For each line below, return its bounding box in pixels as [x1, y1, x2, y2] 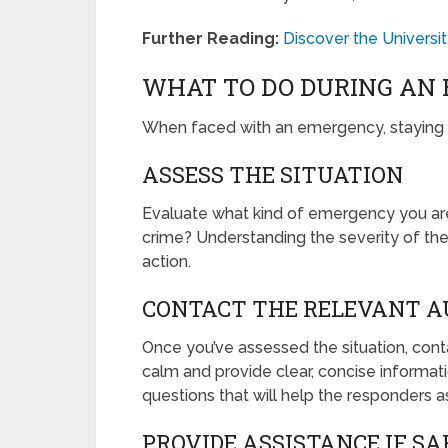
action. [142, 252, 191, 272]
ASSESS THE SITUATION [142, 160, 403, 190]
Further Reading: [142, 29, 279, 49]
